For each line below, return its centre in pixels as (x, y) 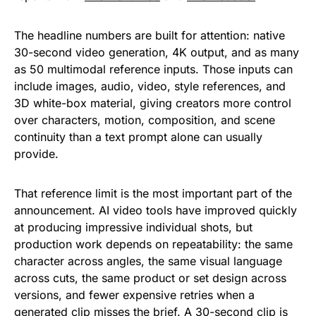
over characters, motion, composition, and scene (145, 120)
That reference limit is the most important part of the (153, 194)
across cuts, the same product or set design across (150, 278)
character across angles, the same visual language (148, 261)
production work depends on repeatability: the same (153, 244)
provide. (36, 154)
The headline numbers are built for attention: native (150, 36)
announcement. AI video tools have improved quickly (156, 211)
